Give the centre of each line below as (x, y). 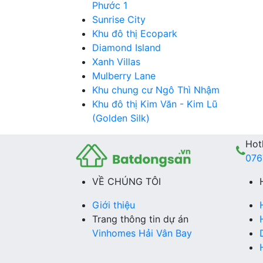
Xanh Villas (116, 61)
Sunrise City (119, 19)
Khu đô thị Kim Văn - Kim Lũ (155, 104)
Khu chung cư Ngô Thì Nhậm (156, 90)
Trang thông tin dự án (140, 219)
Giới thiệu (114, 205)
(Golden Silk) (121, 118)
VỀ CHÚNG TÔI (127, 182)
